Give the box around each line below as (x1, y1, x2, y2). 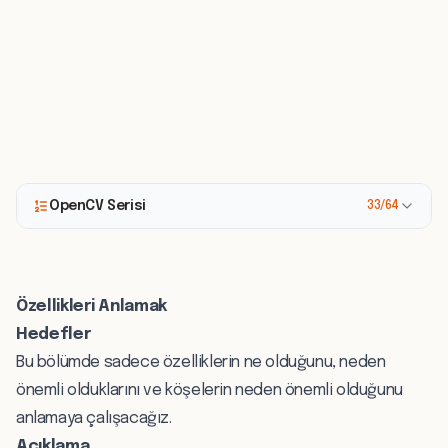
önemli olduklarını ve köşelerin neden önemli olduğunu (16, 382, 403, 400)
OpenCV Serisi (49, 199, 146, 214)
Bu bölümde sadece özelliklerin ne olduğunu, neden (16, 354, 386, 372)
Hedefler (16, 326, 91, 344)
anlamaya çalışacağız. (16, 410, 172, 428)
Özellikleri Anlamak (16, 298, 167, 316)
